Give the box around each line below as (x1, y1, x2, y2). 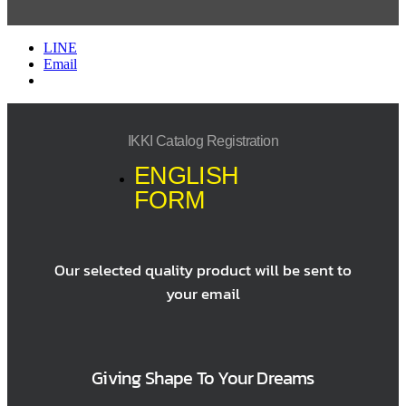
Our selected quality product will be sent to (54, 257, 352, 282)
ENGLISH (133, 160, 239, 189)
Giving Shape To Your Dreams (92, 363, 314, 391)
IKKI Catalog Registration (127, 132, 279, 149)
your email (166, 281, 240, 305)
